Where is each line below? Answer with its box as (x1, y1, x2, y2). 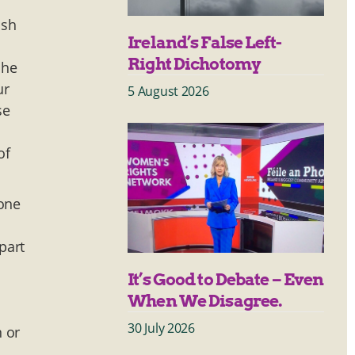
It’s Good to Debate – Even (128, 269, 324, 289)
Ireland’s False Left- (128, 32, 281, 52)
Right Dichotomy (128, 53, 261, 74)
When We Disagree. (128, 290, 284, 311)
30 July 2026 (128, 319, 195, 337)
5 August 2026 (128, 82, 209, 100)
